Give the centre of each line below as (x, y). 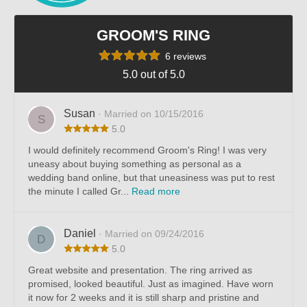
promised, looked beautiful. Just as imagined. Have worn (151, 284)
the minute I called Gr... (80, 192)
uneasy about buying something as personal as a (135, 164)
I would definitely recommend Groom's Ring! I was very (147, 150)
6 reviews (185, 57)
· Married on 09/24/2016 (151, 234)
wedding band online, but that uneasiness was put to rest (151, 178)
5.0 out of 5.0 (153, 75)
